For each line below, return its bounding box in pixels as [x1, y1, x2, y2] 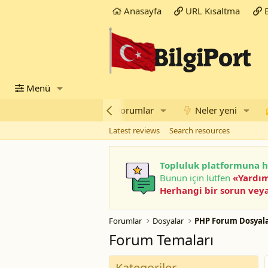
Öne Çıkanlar [30, 104, 83, 116]
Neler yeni [195, 104, 237, 116]
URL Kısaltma [183, 5, 240, 17]
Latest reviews [109, 125, 160, 136]
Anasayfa [121, 5, 162, 17]
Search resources [169, 125, 230, 136]
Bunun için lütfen [160, 171, 233, 184]
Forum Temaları [109, 230, 214, 249]
